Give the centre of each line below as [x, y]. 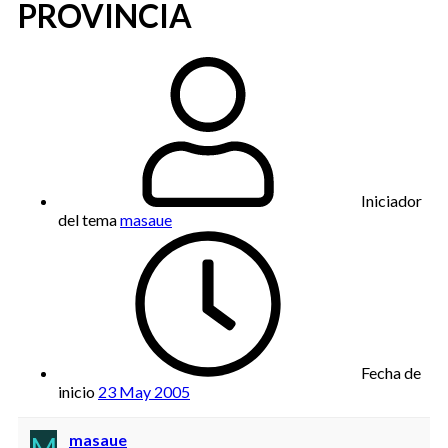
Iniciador [391, 200]
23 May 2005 [144, 391]
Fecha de [391, 372]
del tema [87, 219]
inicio [76, 391]
